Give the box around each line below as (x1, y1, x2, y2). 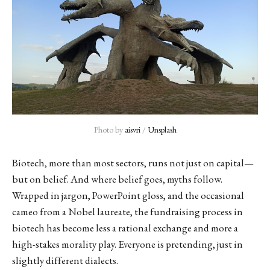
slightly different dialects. (12, 254, 118, 267)
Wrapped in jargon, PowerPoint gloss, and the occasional (12, 189, 244, 202)
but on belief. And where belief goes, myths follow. (12, 172, 222, 186)
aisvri (124, 124, 140, 135)
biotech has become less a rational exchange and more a (12, 221, 238, 234)
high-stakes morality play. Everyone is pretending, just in (12, 237, 243, 251)
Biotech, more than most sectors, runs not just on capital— (12, 156, 254, 169)
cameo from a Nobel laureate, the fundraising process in (12, 205, 243, 218)
